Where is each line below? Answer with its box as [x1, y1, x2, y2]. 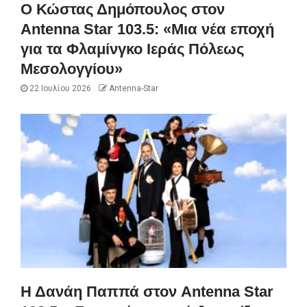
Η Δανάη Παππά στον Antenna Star [21, 282, 273, 300]
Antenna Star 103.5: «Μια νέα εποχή [21, 20, 274, 38]
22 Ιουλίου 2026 [27, 83, 91, 93]
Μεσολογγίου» [21, 60, 123, 77]
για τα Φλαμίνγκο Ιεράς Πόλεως [21, 40, 244, 58]
